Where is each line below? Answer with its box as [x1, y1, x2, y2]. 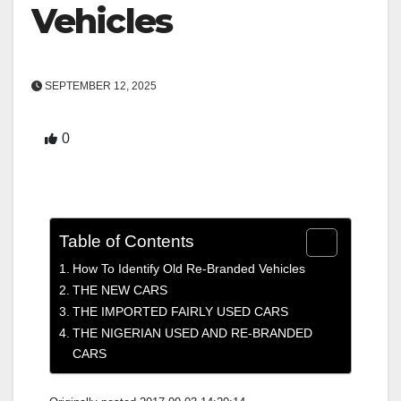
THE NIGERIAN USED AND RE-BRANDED [72, 326, 312, 341]
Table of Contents [59, 232, 194, 252]
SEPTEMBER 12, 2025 [42, 80, 157, 93]
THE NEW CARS [72, 283, 167, 298]
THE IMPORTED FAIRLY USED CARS [72, 304, 288, 320]
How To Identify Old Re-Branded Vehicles [72, 261, 305, 277]
